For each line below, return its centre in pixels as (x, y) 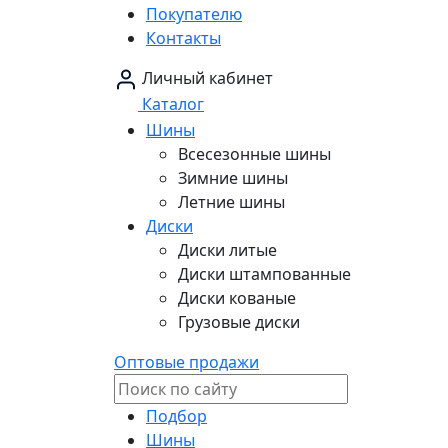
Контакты (183, 37)
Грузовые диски (239, 321)
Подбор (176, 415)
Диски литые (227, 249)
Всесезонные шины (254, 153)
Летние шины (231, 201)
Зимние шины (233, 177)
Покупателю (194, 13)
